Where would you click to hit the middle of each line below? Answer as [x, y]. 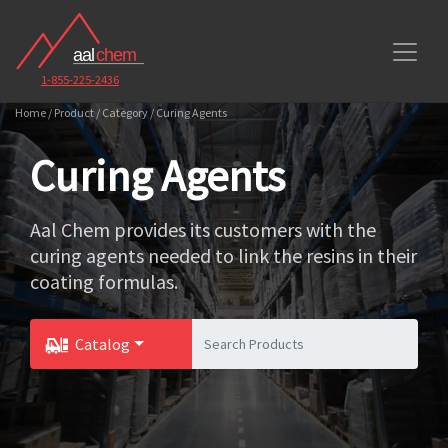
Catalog [102, 344]
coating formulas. [104, 281]
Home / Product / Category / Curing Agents [121, 112]
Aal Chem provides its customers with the [203, 229]
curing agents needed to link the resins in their [223, 255]
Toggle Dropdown [91, 383]
